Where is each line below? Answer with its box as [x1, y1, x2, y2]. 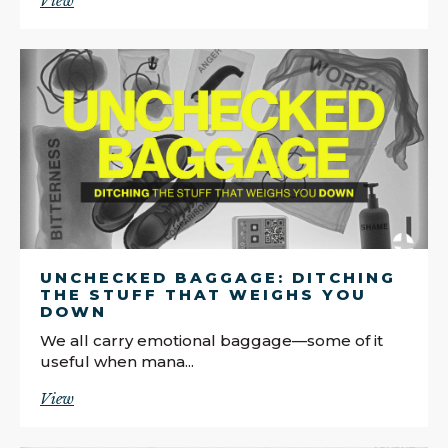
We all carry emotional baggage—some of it [40, 330, 383, 350]
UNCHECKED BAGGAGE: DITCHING [40, 267, 396, 287]
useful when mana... [40, 351, 194, 371]
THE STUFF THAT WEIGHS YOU [40, 284, 367, 304]
